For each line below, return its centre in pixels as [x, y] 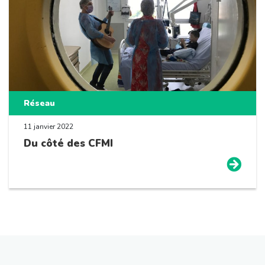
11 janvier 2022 [49, 127]
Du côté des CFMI [68, 143]
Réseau [39, 103]
